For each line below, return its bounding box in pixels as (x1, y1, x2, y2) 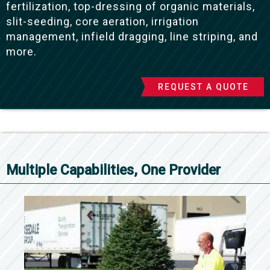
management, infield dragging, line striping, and (6, 30, 258, 43)
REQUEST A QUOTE (158, 82, 249, 92)
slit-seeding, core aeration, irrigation (6, 15, 199, 28)
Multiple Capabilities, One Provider (6, 162, 221, 179)
